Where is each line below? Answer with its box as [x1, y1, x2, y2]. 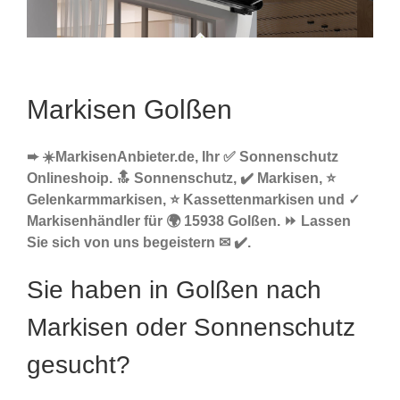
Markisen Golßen [27, 95, 232, 125]
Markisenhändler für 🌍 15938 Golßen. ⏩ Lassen [27, 213, 351, 229]
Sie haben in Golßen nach [27, 276, 321, 304]
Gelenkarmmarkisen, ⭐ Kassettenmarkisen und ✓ [27, 192, 360, 208]
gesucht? [27, 351, 130, 379]
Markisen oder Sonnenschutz [27, 313, 355, 342]
